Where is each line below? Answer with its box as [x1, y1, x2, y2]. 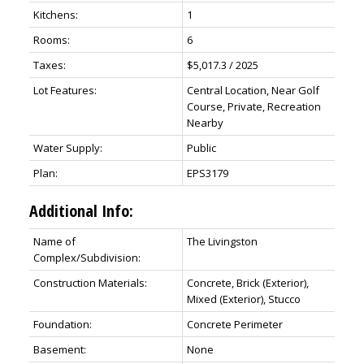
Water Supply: [32, 141, 102, 156]
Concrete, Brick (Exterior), [186, 275, 309, 291]
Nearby [186, 115, 223, 131]
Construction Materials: [32, 275, 147, 291]
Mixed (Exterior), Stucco [186, 292, 301, 307]
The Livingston [186, 234, 258, 249]
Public [186, 141, 216, 156]
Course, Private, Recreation [186, 99, 321, 115]
